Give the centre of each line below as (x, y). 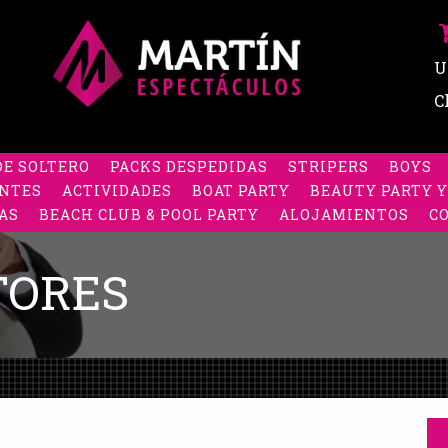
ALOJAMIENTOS (344, 214)
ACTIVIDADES (117, 190)
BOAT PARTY (241, 190)
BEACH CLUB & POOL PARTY (149, 214)
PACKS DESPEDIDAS (189, 166)
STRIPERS (328, 166)
